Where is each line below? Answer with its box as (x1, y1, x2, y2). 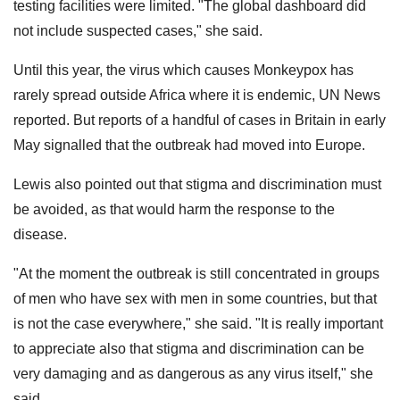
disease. (13, 226, 67, 242)
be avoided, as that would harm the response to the (13, 201, 335, 217)
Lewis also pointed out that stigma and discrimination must (13, 176, 381, 192)
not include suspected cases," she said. (13, 22, 262, 38)
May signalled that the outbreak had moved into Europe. (13, 137, 365, 153)
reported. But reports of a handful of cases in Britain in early (13, 112, 386, 128)
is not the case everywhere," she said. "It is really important (13, 315, 383, 331)
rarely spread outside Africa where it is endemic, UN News (13, 87, 380, 103)
